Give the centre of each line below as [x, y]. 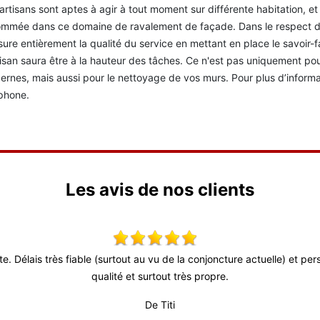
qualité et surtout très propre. [160, 276]
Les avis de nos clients [160, 190]
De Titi [160, 305]
